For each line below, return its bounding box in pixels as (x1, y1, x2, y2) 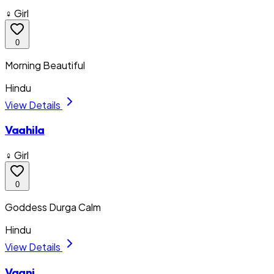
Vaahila (5, 122, 45, 138)
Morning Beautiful (5, 58, 85, 72)
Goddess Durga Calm (5, 201, 101, 214)
